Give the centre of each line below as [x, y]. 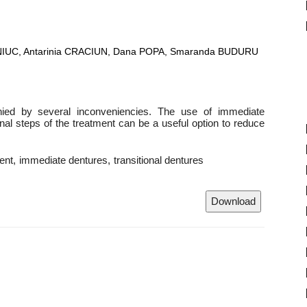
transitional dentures [159, 160]
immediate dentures [63, 160]
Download [233, 201]
